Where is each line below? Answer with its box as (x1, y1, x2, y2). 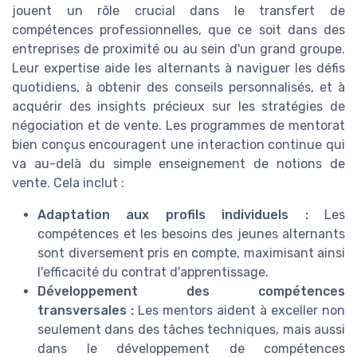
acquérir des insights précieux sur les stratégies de (12, 98, 345, 114)
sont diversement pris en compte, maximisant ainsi (37, 245, 345, 261)
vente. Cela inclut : (12, 175, 124, 190)
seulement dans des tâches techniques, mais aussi (37, 321, 345, 337)
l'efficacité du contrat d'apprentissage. (37, 264, 269, 280)
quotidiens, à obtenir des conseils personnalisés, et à (12, 79, 345, 95)
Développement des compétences (37, 283, 345, 299)
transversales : (37, 302, 134, 318)
